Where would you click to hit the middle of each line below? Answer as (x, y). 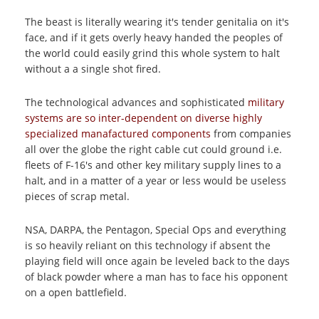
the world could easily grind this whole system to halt (152, 53)
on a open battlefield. (76, 292)
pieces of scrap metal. (77, 196)
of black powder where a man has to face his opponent (156, 277)
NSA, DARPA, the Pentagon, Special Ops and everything (156, 230)
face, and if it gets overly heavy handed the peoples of (154, 37)
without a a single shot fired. (93, 69)
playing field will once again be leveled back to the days (157, 261)
